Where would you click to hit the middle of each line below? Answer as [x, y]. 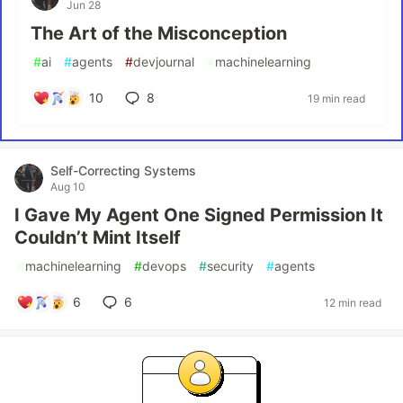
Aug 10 [68, 187]
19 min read [336, 98]
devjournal [164, 62]
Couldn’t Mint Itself [98, 237]
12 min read [353, 302]
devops [164, 266]
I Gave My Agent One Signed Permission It [199, 215]
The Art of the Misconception [159, 33]
